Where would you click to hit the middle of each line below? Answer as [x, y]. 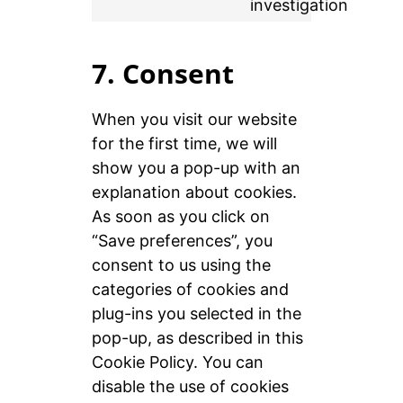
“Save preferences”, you [182, 241]
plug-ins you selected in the [196, 314]
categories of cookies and [190, 290]
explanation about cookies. [194, 193]
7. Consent [162, 74]
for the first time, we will [184, 144]
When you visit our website [194, 120]
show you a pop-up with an [196, 168]
